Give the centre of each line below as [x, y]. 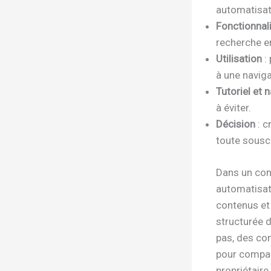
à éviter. [233, 108]
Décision [236, 124]
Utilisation [239, 59]
